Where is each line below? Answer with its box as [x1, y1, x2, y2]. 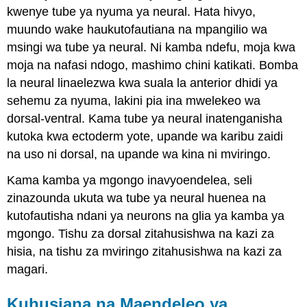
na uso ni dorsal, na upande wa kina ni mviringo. [7, 147, 271, 161]
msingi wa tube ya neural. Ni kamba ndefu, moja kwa [7, 40, 296, 54]
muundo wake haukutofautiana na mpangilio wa [7, 22, 268, 36]
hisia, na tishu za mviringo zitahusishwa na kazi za [7, 245, 282, 259]
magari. [7, 262, 49, 277]
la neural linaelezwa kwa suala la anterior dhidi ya [7, 75, 278, 90]
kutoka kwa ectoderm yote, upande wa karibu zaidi [7, 129, 284, 143]
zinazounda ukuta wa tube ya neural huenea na [7, 191, 267, 206]
